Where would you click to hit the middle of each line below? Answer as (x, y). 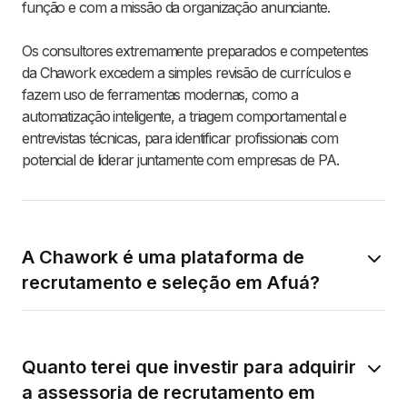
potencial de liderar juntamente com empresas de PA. (180, 160)
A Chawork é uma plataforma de (163, 258)
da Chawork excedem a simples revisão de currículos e (187, 73)
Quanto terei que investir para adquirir (189, 367)
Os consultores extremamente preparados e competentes (195, 51)
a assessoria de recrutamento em (169, 393)
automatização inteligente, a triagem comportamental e (184, 117)
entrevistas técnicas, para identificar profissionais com (180, 139)
